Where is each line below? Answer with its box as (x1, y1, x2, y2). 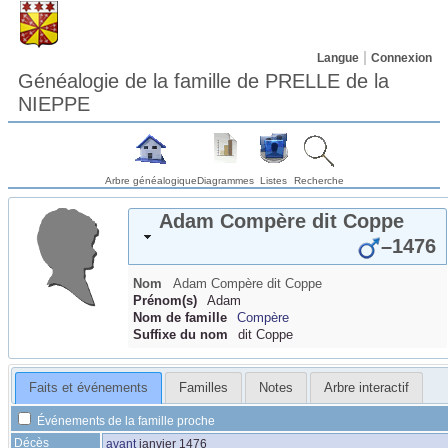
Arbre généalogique (104, 175, 197, 186)
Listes (260, 175, 287, 186)
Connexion (371, 51, 432, 65)
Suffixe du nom (133, 327, 228, 342)
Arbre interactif (323, 380, 409, 396)
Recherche (293, 175, 344, 186)
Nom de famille (133, 310, 227, 325)
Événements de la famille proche (34, 413, 215, 428)
